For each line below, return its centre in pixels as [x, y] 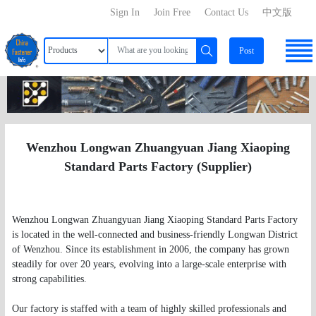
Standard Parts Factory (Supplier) [158, 166]
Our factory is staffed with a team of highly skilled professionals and [149, 308]
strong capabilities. [49, 279]
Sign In [125, 12]
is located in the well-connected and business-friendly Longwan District [154, 234]
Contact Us [227, 12]
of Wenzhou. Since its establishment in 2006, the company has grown [150, 249]
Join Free [172, 12]
